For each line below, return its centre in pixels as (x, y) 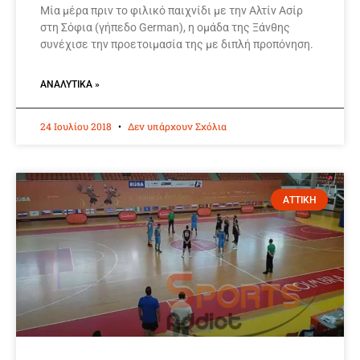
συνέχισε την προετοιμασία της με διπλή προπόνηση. (177, 45)
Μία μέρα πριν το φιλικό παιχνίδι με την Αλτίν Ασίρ (172, 11)
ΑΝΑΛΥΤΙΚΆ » (70, 85)
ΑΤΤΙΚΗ (299, 200)
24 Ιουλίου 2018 (77, 127)
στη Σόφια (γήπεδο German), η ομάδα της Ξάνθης (165, 28)
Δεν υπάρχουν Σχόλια (176, 127)
